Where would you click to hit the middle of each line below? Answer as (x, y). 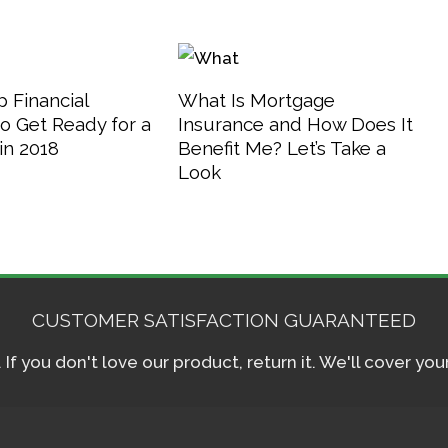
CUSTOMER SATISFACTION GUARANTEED (224, 319)
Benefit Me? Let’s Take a (281, 147)
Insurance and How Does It (295, 123)
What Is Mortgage (256, 99)
